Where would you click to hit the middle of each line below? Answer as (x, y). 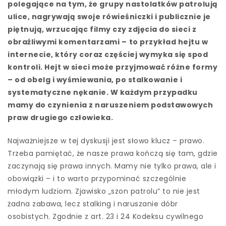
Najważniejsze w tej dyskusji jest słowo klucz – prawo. (106, 140)
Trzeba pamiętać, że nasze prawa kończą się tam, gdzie (113, 153)
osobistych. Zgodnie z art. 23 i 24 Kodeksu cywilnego (105, 216)
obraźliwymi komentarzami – (67, 42)
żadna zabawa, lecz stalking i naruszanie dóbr (93, 204)
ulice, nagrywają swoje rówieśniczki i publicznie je (109, 16)
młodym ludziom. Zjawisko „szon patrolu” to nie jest (104, 191)
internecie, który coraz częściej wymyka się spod (108, 54)
